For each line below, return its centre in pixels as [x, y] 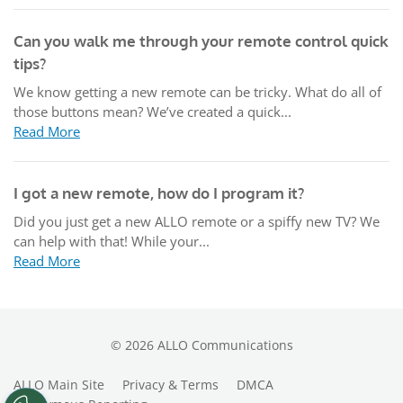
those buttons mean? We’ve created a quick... [152, 112]
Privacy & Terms [170, 385]
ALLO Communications [223, 345]
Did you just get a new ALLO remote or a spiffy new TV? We [197, 221]
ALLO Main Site [59, 385]
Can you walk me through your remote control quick [201, 41]
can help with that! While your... [112, 241]
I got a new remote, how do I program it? [159, 193]
